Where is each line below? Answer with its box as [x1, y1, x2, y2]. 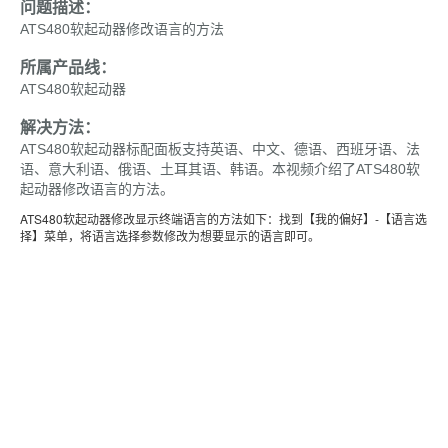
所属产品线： [20, 58, 116, 76]
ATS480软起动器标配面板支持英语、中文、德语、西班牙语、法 [20, 140, 420, 157]
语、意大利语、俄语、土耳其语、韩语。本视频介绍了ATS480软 [20, 160, 420, 177]
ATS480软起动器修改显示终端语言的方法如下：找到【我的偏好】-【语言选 [20, 209, 427, 227]
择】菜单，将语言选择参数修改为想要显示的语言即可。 [20, 226, 320, 244]
